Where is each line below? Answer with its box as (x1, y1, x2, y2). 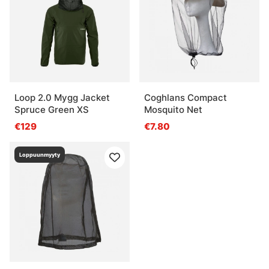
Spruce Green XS (14, 104, 89, 116)
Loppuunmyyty (19, 151, 60, 159)
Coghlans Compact (144, 92, 227, 104)
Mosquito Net (144, 104, 202, 116)
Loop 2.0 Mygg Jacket (14, 92, 110, 104)
